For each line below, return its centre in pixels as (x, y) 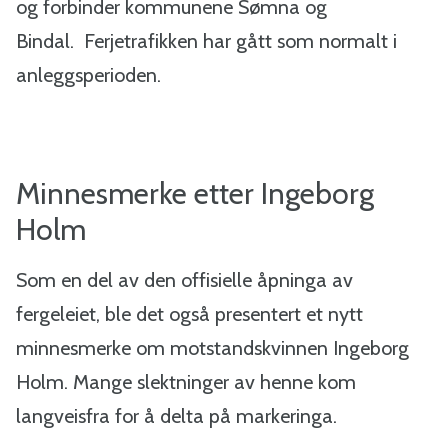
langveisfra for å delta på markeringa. (176, 416)
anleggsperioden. (91, 75)
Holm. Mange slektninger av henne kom (186, 382)
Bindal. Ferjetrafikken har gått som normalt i (206, 41)
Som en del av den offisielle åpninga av (184, 280)
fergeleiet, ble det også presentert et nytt (189, 314)
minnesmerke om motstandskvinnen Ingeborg (212, 348)
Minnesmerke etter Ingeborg (195, 193)
